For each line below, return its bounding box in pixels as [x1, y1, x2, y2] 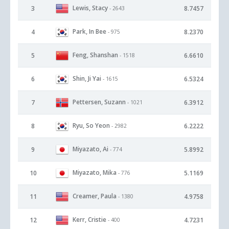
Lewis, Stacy [73, 3, 108, 12]
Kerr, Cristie [73, 215, 106, 224]
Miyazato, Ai [73, 144, 108, 153]
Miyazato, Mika [73, 168, 117, 177]
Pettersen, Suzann [73, 97, 126, 106]
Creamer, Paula [73, 191, 117, 200]
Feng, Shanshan [73, 50, 118, 59]
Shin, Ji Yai [73, 74, 101, 83]
